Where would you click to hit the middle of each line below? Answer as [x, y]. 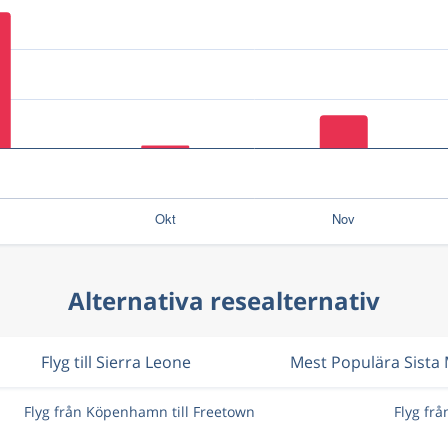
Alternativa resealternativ [224, 300]
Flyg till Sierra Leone [116, 362]
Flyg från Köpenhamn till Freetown [139, 411]
